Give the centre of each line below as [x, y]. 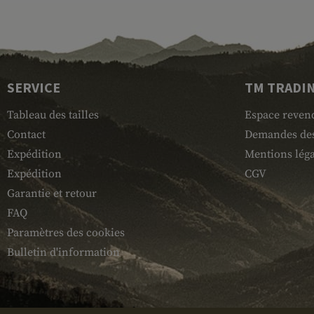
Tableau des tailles [53, 115]
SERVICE [34, 87]
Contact [26, 135]
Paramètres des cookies [66, 233]
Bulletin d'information [63, 252]
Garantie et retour [52, 193]
